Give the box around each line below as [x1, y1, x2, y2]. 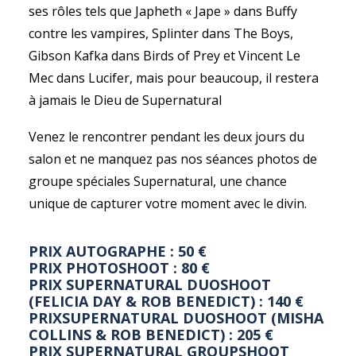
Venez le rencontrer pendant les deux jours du [29, 128, 304, 145]
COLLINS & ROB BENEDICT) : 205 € [29, 325, 273, 344]
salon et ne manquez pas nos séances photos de [29, 150, 317, 168]
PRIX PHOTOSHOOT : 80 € [29, 258, 210, 277]
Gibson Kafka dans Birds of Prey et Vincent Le [29, 47, 300, 64]
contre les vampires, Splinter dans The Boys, [29, 25, 293, 42]
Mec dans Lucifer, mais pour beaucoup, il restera [29, 69, 319, 87]
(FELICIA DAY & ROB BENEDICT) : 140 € [29, 292, 304, 311]
